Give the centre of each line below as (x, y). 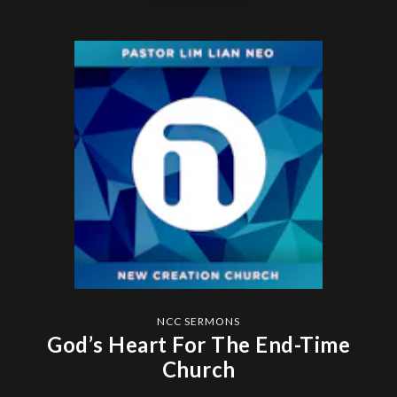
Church (198, 370)
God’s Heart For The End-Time (198, 345)
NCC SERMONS (198, 322)
